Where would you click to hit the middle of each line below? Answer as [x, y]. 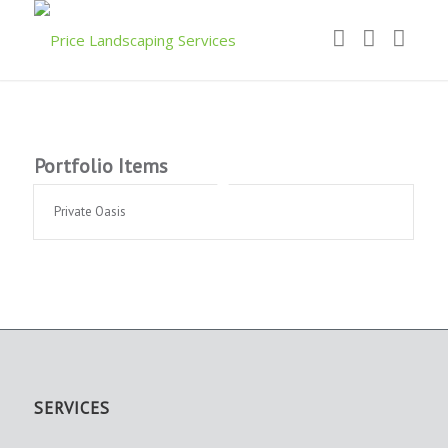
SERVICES [71, 408]
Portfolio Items [100, 166]
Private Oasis [89, 211]
